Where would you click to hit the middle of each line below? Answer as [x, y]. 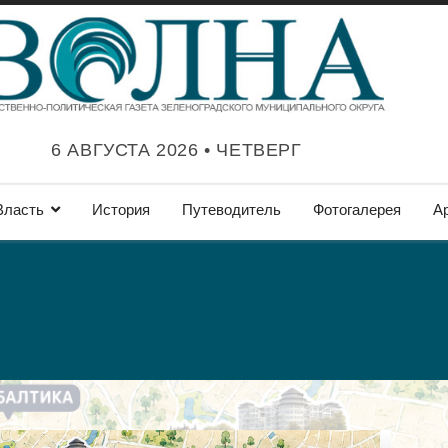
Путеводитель [231, 209]
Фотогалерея [357, 209]
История [121, 209]
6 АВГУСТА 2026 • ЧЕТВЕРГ [176, 149]
